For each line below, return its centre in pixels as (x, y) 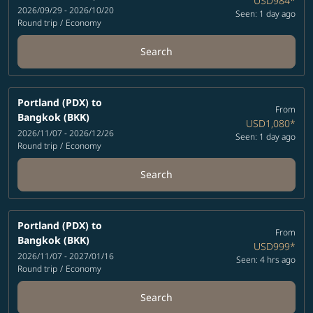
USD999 (271, 247)
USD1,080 (268, 124)
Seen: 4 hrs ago (265, 260)
